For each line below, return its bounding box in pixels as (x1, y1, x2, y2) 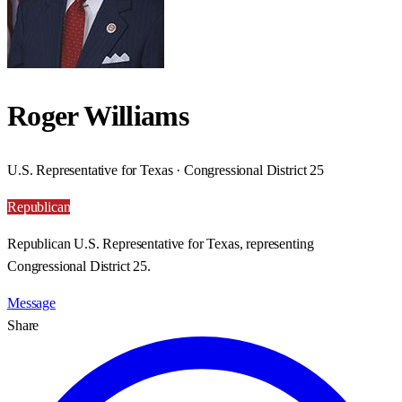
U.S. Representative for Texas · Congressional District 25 (7, 162, 324, 178)
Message (7, 294, 56, 310)
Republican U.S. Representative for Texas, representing (7, 235, 314, 251)
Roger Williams (7, 100, 189, 133)
